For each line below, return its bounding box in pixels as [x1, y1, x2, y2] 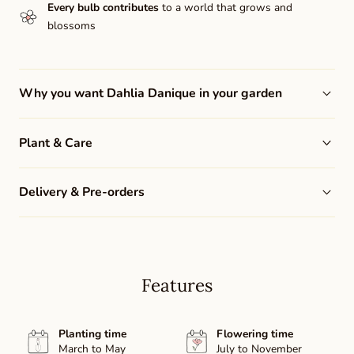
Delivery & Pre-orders [19, 183, 145, 201]
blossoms [47, 18, 96, 34]
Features [141, 273, 213, 297]
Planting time [58, 326, 126, 342]
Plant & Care [19, 134, 92, 152]
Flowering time [217, 326, 293, 342]
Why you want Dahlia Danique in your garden [19, 85, 282, 103]
